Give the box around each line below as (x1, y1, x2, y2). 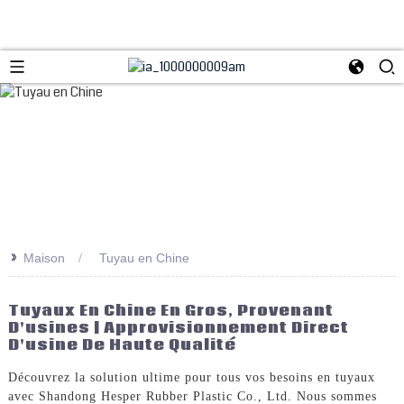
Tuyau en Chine (98, 250, 189, 265)
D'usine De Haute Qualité (7, 334, 236, 355)
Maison (23, 250, 65, 265)
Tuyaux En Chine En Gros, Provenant (7, 299, 334, 321)
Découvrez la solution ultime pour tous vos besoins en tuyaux (7, 371, 375, 385)
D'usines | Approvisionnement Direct (7, 317, 349, 338)
